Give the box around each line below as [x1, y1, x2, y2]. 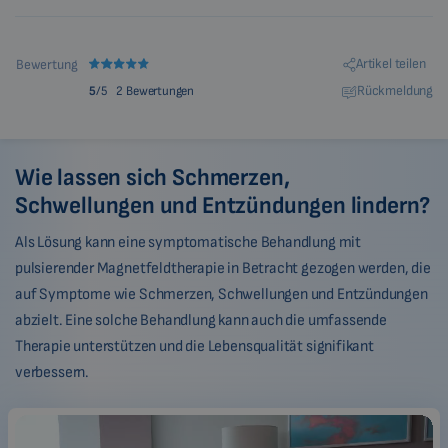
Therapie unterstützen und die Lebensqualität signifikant [15, 337, 374, 357]
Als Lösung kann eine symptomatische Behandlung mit [15, 233, 362, 253]
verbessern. [15, 363, 90, 383]
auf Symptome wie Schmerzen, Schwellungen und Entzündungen [15, 285, 428, 305]
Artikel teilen [355, 55, 426, 73]
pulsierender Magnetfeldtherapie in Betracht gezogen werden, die [15, 259, 431, 279]
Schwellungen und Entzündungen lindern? [15, 191, 431, 221]
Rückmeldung [356, 82, 433, 100]
